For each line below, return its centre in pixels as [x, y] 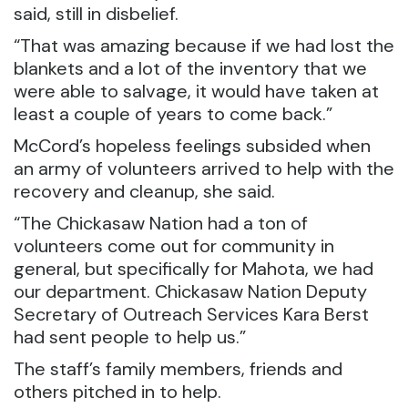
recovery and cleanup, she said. [144, 191]
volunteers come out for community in [174, 246]
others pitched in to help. [117, 392]
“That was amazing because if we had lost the [204, 46]
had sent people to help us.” [130, 337]
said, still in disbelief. [96, 14]
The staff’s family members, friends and [178, 369]
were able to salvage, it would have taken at [196, 91]
